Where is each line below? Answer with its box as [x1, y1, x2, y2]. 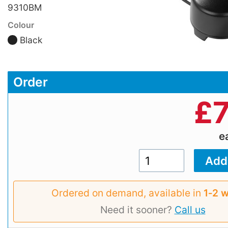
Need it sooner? [100, 203, 175, 216]
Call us [174, 203, 206, 216]
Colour [8, 20, 34, 31]
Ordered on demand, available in [51, 186, 204, 199]
